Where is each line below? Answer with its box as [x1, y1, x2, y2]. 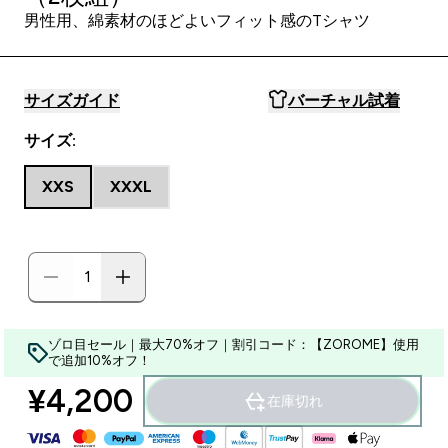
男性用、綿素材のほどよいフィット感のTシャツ [24, 12, 370, 29]
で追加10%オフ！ [48, 353, 151, 368]
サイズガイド [24, 92, 120, 109]
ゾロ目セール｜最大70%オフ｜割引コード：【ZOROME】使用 [48, 337, 419, 352]
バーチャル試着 [288, 92, 400, 109]
